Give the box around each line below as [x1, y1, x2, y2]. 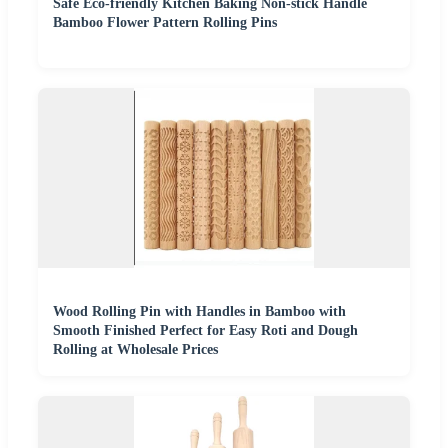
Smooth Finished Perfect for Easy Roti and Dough [53, 322, 358, 338]
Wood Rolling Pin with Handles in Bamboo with [53, 303, 346, 319]
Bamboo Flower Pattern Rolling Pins [53, 14, 277, 30]
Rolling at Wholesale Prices [53, 341, 218, 357]
